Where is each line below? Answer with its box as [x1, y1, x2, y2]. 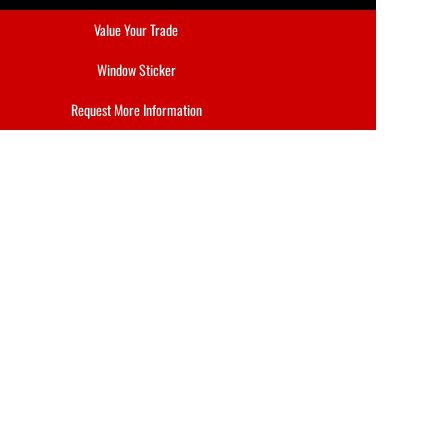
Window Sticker [96, 59, 176, 80]
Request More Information [70, 99, 202, 120]
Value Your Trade [94, 19, 178, 40]
